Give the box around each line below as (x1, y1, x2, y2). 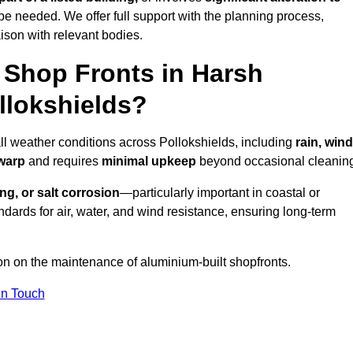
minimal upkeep (102, 154, 196, 169)
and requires (28, 154, 102, 169)
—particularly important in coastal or (120, 186, 320, 200)
